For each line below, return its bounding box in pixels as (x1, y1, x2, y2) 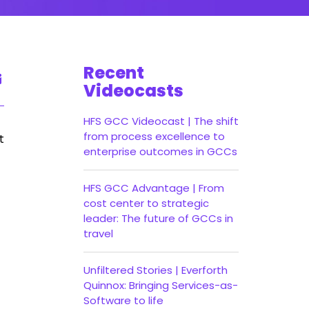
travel (83, 226, 113, 241)
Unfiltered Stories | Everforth (83, 263, 228, 277)
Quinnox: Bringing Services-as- (83, 278, 238, 292)
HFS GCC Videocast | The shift (83, 114, 239, 128)
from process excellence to (83, 129, 225, 143)
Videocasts (83, 79, 183, 102)
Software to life (83, 293, 163, 308)
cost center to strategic (83, 196, 209, 210)
